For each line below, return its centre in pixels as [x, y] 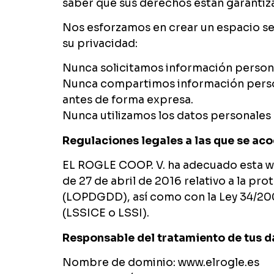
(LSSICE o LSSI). [106, 213]
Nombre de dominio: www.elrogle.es [161, 263]
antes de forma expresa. [128, 100]
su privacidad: [100, 44]
